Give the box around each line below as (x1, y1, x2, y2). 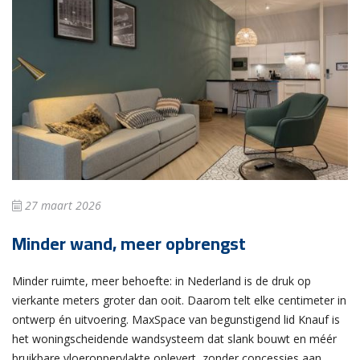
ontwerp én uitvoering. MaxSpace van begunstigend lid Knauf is (12, 312, 340, 328)
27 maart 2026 (22, 198, 101, 214)
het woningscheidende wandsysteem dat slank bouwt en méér (12, 331, 337, 347)
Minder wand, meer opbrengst (12, 227, 246, 261)
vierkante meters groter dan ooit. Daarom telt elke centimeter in (12, 292, 346, 309)
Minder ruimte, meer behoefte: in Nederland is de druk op (12, 273, 311, 289)
